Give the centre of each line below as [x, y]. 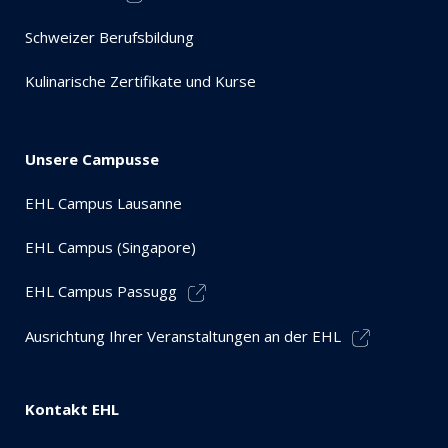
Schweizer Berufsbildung [109, 36]
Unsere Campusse [92, 158]
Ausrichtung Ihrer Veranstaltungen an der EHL [183, 335]
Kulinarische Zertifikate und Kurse [140, 80]
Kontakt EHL [72, 408]
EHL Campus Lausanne [103, 202]
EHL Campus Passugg [101, 290]
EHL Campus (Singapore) [110, 246]
